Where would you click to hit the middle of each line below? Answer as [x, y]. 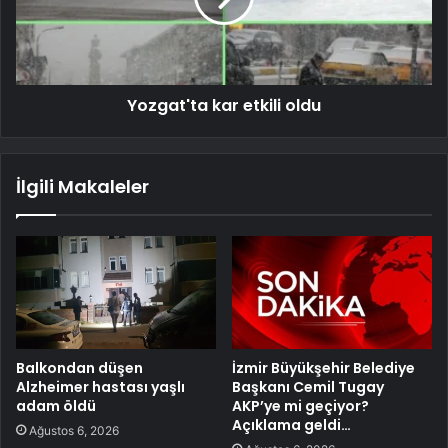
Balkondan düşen [79, 367]
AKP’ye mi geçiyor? [300, 405]
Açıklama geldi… [291, 424]
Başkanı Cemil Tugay [308, 386]
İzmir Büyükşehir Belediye [323, 367]
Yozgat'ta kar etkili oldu [224, 105]
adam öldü [56, 405]
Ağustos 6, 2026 [74, 430]
